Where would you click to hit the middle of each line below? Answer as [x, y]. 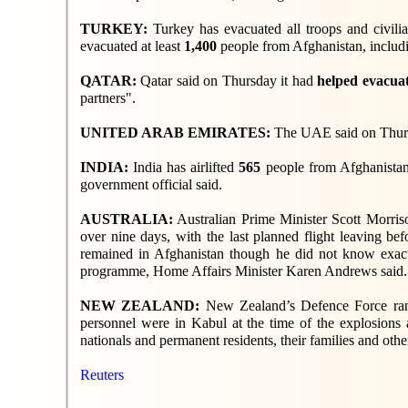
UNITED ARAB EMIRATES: [177, 133]
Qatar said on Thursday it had [229, 81]
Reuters [102, 375]
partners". [108, 98]
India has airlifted [184, 167]
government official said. [151, 184]
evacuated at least [132, 46]
